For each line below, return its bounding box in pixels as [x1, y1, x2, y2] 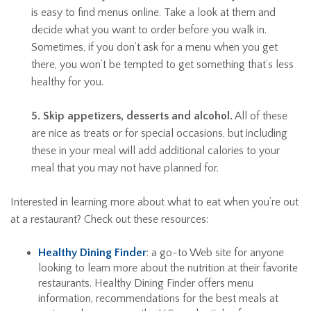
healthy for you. [31, 76, 103, 88]
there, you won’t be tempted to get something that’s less [31, 58, 294, 71]
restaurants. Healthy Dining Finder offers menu [38, 277, 253, 289]
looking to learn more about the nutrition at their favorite [38, 262, 298, 274]
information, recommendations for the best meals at [38, 292, 278, 305]
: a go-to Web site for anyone [146, 246, 284, 259]
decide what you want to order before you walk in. [31, 24, 267, 36]
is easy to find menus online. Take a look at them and [31, 6, 276, 19]
